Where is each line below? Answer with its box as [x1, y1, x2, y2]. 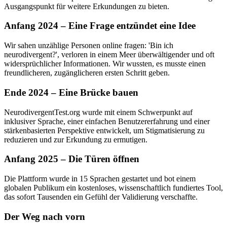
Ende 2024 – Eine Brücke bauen [4, 87, 138, 98]
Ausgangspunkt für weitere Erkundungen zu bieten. [4, 2, 169, 11]
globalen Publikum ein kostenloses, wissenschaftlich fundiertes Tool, [4, 183, 223, 192]
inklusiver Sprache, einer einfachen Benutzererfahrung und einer [4, 117, 210, 126]
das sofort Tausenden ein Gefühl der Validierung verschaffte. [4, 192, 198, 201]
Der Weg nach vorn [4, 211, 85, 222]
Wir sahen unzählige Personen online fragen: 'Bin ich [4, 41, 173, 50]
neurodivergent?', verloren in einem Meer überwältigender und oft [4, 50, 214, 59]
